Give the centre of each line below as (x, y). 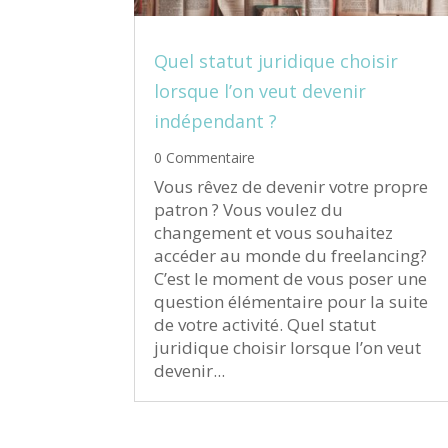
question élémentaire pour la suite (291, 302)
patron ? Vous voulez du (249, 210)
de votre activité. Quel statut (265, 325)
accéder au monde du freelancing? (291, 256)
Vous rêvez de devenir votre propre (291, 187)
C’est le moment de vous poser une (291, 279)
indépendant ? (216, 121)
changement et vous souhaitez (274, 233)
